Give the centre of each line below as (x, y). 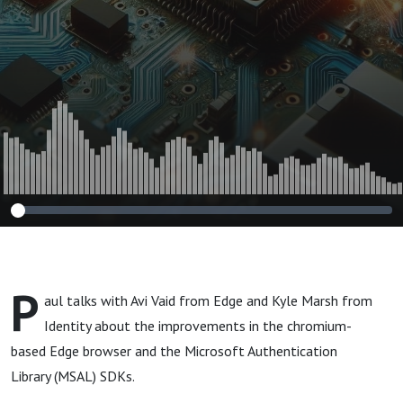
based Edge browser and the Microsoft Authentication (174, 351)
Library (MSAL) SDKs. (73, 376)
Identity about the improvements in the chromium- (198, 326)
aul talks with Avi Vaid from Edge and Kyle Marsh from (208, 300)
